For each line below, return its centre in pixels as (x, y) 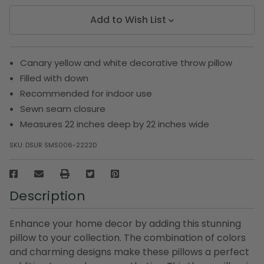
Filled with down (55, 78)
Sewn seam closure (63, 108)
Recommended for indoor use (86, 93)
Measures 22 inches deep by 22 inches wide (115, 124)
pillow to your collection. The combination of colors (128, 237)
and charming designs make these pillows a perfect (129, 252)
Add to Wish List (128, 19)
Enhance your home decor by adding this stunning (125, 223)
